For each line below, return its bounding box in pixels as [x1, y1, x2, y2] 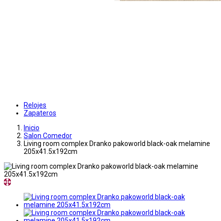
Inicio [24, 124, 39, 132]
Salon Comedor [24, 132, 72, 140]
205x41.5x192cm [24, 147, 77, 156]
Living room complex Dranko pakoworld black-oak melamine [24, 140, 210, 148]
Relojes [24, 101, 46, 110]
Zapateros [24, 109, 56, 117]
